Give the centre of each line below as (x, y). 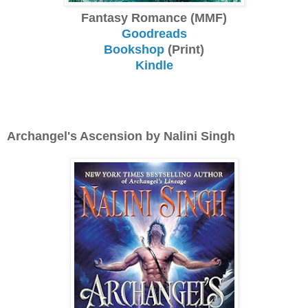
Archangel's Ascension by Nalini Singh (121, 136)
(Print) (184, 49)
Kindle (154, 65)
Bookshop (134, 49)
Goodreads (154, 33)
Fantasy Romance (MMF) (154, 18)
